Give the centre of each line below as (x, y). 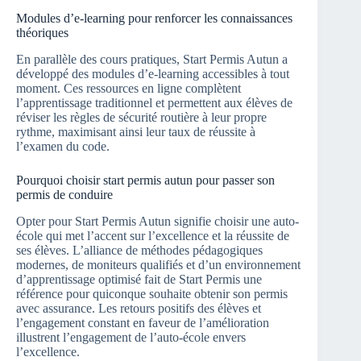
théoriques (42, 32)
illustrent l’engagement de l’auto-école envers (131, 337)
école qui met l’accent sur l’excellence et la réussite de (153, 235)
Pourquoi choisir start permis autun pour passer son (145, 180)
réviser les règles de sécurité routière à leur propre (141, 117)
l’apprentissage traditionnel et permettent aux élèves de (154, 102)
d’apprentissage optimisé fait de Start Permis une (139, 279)
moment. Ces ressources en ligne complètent (129, 88)
